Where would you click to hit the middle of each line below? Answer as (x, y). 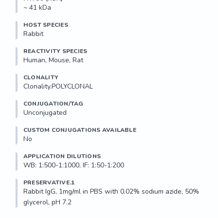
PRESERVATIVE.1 (49, 182)
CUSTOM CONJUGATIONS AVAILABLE (80, 130)
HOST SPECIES (46, 25)
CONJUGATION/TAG (54, 104)
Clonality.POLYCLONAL (58, 86)
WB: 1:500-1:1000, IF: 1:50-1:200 (74, 165)
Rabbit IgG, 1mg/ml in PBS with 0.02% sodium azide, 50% (111, 191)
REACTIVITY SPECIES (55, 51)
